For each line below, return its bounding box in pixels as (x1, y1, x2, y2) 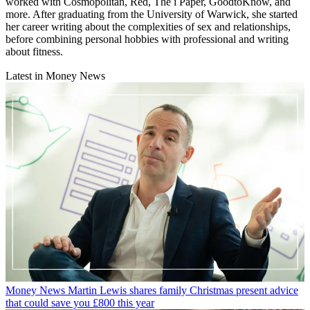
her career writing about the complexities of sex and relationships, (6, 21, 291, 33)
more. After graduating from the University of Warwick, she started (6, 8, 298, 21)
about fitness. (6, 46, 66, 58)
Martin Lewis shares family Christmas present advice (68, 284, 298, 297)
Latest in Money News (6, 70, 105, 82)
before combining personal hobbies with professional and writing (6, 33, 289, 46)
